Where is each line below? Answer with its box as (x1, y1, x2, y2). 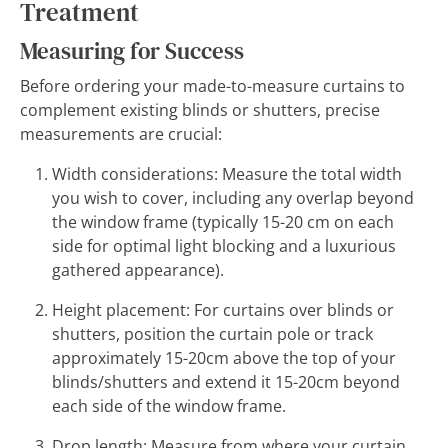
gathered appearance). (52, 259, 224, 281)
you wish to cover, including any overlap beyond (52, 187, 414, 209)
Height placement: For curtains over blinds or (52, 299, 394, 321)
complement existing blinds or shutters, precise (20, 99, 380, 121)
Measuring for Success (20, 35, 244, 67)
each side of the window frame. (52, 395, 286, 417)
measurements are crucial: (20, 123, 222, 145)
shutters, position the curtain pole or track (52, 323, 373, 345)
